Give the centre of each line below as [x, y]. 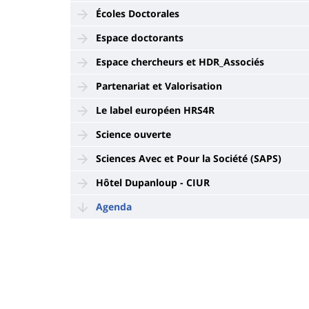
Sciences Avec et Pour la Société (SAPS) [189, 158]
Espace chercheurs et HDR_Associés [180, 62]
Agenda [114, 207]
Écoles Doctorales [138, 13]
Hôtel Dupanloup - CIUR [153, 182]
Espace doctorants [140, 38]
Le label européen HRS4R [155, 110]
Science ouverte [133, 134]
